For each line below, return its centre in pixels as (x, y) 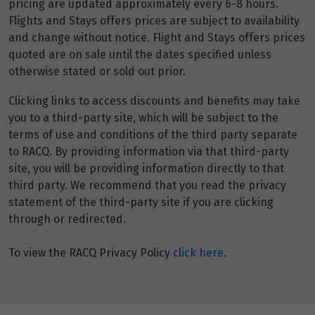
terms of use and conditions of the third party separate (153, 135)
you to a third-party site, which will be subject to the (143, 118)
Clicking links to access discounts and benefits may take (154, 101)
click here (198, 253)
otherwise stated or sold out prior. (97, 72)
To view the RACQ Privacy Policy (91, 253)
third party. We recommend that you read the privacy (147, 186)
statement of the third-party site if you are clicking (141, 202)
